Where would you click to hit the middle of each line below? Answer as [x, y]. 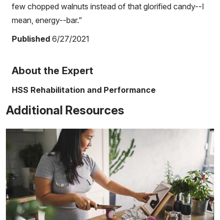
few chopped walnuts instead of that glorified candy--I [108, 6]
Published [31, 39]
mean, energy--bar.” [47, 20]
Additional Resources [65, 110]
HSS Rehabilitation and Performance [84, 90]
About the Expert [53, 70]
